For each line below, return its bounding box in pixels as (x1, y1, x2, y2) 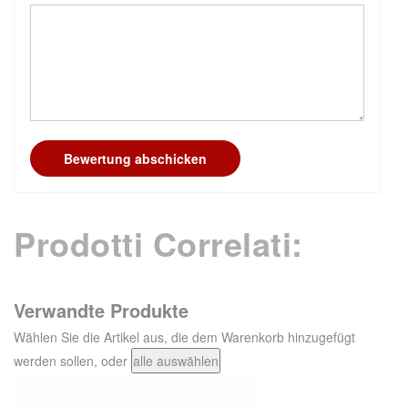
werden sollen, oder (14, 352, 131, 371)
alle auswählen (133, 352, 219, 371)
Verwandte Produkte (14, 297, 189, 324)
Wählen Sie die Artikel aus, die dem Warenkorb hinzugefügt (14, 328, 355, 347)
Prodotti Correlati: (14, 219, 303, 268)
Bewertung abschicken (64, 149, 207, 168)
